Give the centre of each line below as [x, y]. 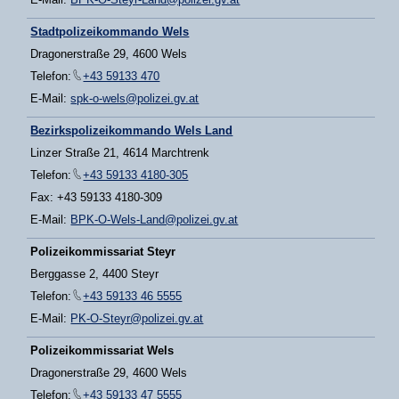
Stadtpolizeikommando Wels [110, 32]
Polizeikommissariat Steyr [103, 252]
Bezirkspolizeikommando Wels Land [132, 131]
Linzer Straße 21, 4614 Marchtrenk [120, 153]
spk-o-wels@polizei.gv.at [135, 99]
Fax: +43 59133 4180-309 [97, 198]
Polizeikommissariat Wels [102, 351]
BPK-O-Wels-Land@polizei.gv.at [155, 220]
